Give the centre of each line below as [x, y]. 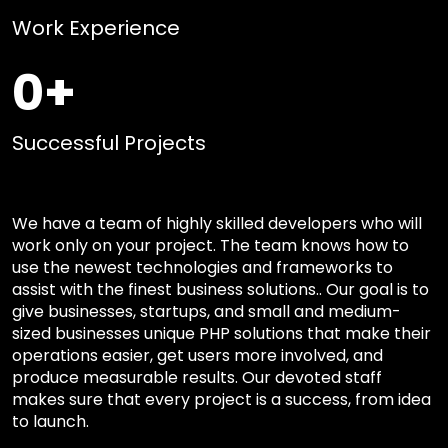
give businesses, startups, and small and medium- [206, 311]
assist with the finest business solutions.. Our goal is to [220, 289]
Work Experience [96, 28]
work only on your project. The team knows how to [210, 245]
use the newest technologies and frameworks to [202, 267]
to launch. [50, 421]
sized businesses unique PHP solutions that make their [221, 333]
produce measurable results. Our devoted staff [197, 377]
